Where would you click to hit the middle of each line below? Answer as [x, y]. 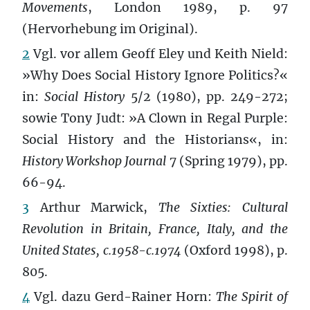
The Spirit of [252, 297]
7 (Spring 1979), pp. [227, 161]
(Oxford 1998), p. [235, 250]
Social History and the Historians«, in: [155, 139]
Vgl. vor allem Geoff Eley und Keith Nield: [159, 54]
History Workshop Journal [94, 161]
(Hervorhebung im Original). [110, 29]
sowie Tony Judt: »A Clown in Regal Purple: [155, 118]
